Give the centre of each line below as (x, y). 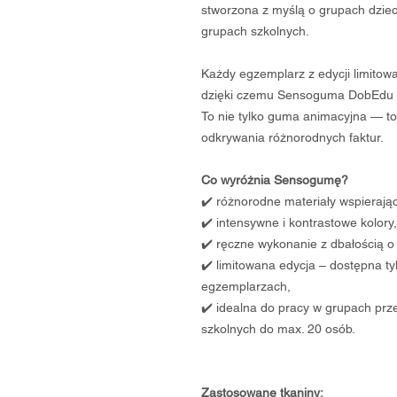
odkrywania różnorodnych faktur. (292, 138)
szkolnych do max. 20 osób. (278, 329)
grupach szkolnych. (255, 31)
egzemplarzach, (246, 287)
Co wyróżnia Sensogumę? (275, 180)
